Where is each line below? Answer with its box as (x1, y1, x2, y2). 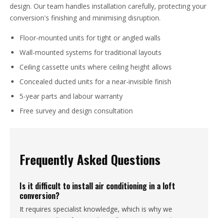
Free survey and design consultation (19, 106, 133, 115)
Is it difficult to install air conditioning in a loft (19, 180, 175, 192)
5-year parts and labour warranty (19, 91, 123, 101)
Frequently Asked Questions (19, 149, 161, 168)
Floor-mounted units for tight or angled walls (19, 33, 161, 42)
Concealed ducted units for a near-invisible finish (19, 76, 171, 86)
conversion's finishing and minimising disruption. (10, 13, 161, 22)
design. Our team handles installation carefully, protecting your (10, 1, 206, 11)
